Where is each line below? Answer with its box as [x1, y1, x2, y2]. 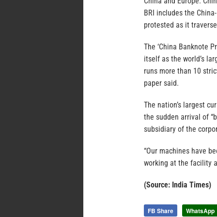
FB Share [148, 206, 173, 216]
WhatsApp [186, 206, 215, 216]
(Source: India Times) [144, 180, 211, 190]
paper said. [144, 78, 179, 88]
